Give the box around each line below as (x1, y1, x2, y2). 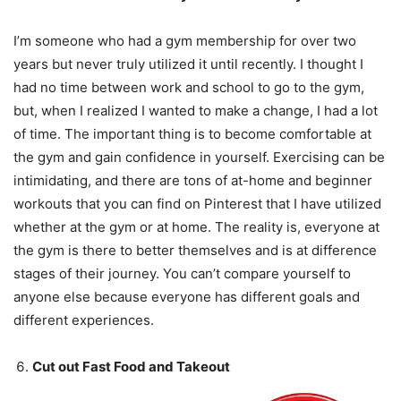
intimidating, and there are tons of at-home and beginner (13, 171, 372, 189)
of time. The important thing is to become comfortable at (13, 124, 371, 142)
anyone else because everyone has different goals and (13, 287, 360, 305)
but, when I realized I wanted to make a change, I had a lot (13, 101, 378, 119)
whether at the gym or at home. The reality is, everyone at (13, 218, 380, 235)
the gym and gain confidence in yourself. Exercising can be (13, 148, 385, 166)
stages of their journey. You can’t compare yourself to (13, 264, 351, 282)
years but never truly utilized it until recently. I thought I (13, 55, 363, 73)
